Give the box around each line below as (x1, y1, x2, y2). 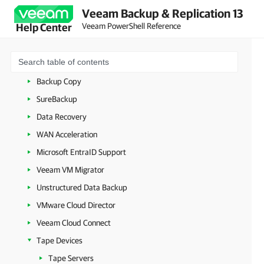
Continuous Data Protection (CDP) (37, 6, 152, 15)
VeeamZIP (37, 24, 71, 33)
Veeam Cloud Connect (37, 218, 111, 227)
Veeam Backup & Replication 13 (82, 6, 243, 20)
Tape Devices (37, 236, 82, 245)
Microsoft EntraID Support (37, 147, 126, 157)
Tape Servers (48, 253, 94, 263)
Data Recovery (37, 112, 87, 121)
